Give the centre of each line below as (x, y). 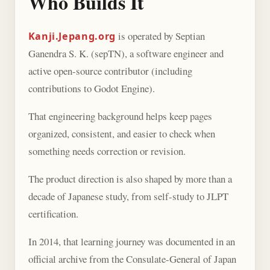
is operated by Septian (160, 36)
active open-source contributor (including (110, 71)
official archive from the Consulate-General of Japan (132, 259)
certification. (53, 213)
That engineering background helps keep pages (120, 116)
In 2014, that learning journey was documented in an (131, 241)
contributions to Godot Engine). (91, 89)
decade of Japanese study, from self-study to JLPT (128, 196)
